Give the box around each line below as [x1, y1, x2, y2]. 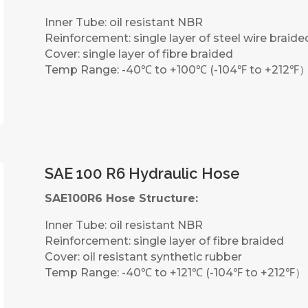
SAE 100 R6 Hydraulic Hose [44, 164, 240, 182]
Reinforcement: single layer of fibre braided [44, 234, 284, 247]
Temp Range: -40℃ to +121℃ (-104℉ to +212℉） [44, 265, 306, 279]
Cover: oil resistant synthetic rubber [44, 250, 242, 263]
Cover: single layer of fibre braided [44, 47, 233, 60]
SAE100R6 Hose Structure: [44, 191, 198, 205]
